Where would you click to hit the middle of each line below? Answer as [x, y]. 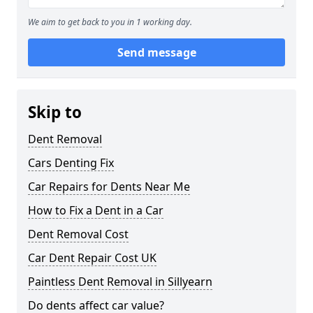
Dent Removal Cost [78, 234]
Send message [156, 53]
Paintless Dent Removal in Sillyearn [120, 282]
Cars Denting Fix [71, 163]
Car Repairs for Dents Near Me [109, 187]
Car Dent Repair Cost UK [92, 258]
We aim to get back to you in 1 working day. [110, 22]
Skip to [55, 112]
